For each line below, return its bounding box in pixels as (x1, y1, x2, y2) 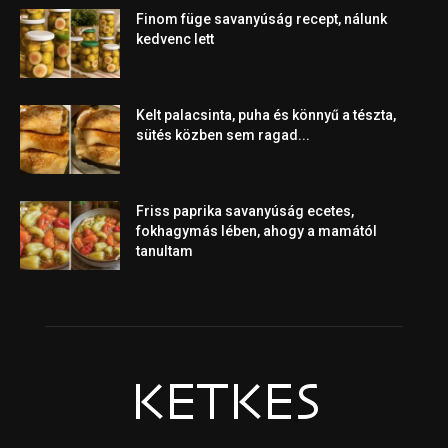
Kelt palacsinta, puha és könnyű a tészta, (136, 106, 396, 123)
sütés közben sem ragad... (136, 126, 310, 143)
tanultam (136, 242, 193, 259)
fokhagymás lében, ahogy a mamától (136, 222, 377, 239)
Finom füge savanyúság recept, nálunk (136, 10, 387, 27)
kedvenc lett (136, 30, 214, 47)
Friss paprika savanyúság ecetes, (136, 202, 354, 219)
